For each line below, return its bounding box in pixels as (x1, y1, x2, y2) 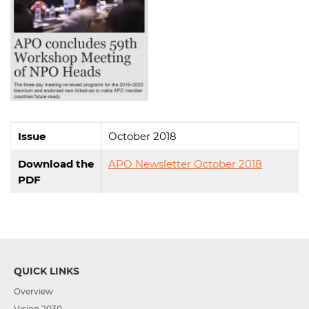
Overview (14, 286, 53, 297)
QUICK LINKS (14, 265, 79, 278)
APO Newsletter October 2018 (108, 157, 262, 171)
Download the (18, 157, 94, 171)
